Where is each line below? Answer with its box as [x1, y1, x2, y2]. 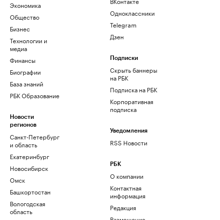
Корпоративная [110, 96, 153, 106]
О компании [110, 171, 143, 181]
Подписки [110, 55, 138, 61]
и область [10, 139, 37, 149]
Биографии [10, 67, 41, 77]
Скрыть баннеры [110, 65, 157, 75]
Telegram [110, 20, 137, 29]
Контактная [110, 183, 141, 192]
